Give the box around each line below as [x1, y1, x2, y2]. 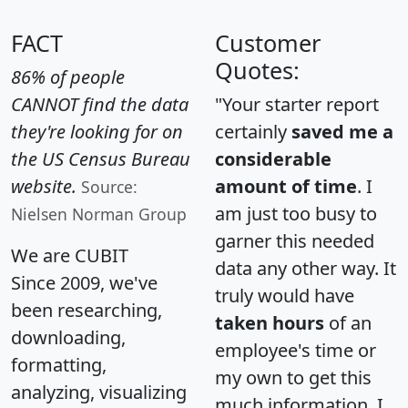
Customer [215, 26, 321, 58]
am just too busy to [215, 200, 377, 226]
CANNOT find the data [11, 91, 189, 117]
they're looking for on [11, 118, 183, 144]
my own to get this [215, 364, 372, 390]
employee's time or [215, 337, 376, 362]
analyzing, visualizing [11, 379, 187, 404]
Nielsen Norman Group [11, 202, 187, 225]
